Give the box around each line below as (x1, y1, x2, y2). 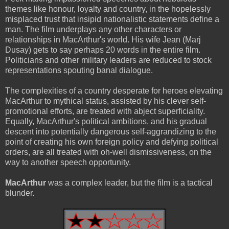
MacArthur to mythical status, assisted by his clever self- (5, 96, 206, 105)
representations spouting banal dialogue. (5, 65, 153, 75)
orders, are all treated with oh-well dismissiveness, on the (5, 147, 212, 156)
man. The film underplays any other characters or (5, 25, 181, 34)
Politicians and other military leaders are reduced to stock (5, 55, 212, 64)
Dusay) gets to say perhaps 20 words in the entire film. (5, 45, 200, 54)
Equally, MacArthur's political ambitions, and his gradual (5, 117, 207, 126)
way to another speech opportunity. (5, 157, 131, 167)
